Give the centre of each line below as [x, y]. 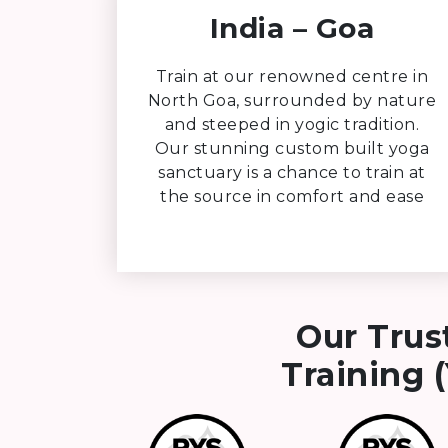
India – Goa [292, 27]
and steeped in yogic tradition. [292, 124]
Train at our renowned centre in [292, 76]
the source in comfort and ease [292, 196]
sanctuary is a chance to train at [292, 172]
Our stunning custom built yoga [292, 148]
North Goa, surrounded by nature [292, 100]
